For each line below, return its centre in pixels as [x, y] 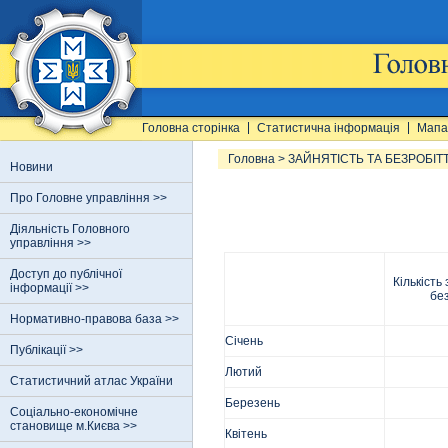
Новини [31, 167]
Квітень [246, 434]
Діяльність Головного [70, 229]
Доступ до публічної [66, 274]
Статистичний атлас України [91, 381]
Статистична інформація [328, 128]
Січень [244, 341]
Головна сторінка [191, 128]
